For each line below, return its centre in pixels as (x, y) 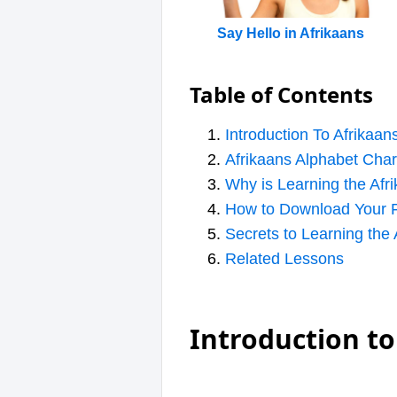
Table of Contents (281, 95)
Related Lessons (284, 259)
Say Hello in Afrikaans (291, 34)
